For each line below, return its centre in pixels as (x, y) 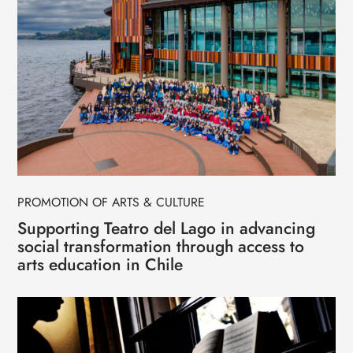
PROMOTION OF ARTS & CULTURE (111, 203)
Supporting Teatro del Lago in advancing (167, 229)
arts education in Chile (100, 265)
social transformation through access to (161, 247)
